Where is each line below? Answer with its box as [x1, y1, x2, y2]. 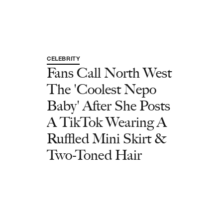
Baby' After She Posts [47, 97, 170, 114]
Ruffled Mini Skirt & [47, 130, 166, 147]
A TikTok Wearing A [47, 113, 167, 130]
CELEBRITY [47, 56, 80, 62]
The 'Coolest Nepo [47, 81, 156, 98]
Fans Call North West [47, 64, 172, 81]
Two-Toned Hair [47, 146, 142, 163]
